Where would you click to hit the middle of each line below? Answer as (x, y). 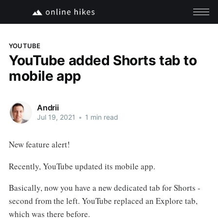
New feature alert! (39, 144)
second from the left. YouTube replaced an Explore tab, (103, 201)
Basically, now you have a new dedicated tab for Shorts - (104, 188)
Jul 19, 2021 (56, 117)
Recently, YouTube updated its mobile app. (82, 166)
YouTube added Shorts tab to (103, 60)
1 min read (100, 117)
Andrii (48, 108)
